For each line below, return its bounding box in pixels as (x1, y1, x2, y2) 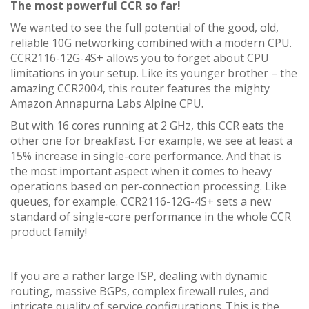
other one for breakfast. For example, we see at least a (10, 133, 292, 149)
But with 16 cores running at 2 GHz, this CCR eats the (10, 118, 284, 134)
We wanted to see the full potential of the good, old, (10, 20, 279, 36)
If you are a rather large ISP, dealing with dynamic (10, 268, 267, 284)
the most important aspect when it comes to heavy (10, 163, 272, 179)
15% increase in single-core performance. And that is (10, 148, 281, 164)
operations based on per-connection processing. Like (10, 179, 286, 195)
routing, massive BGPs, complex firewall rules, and (10, 283, 269, 299)
